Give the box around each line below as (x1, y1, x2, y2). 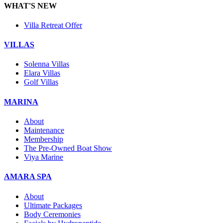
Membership (24, 134, 63, 143)
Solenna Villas (24, 60, 69, 69)
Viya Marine (24, 152, 63, 161)
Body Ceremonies (24, 210, 81, 219)
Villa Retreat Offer (24, 20, 82, 29)
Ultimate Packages (24, 201, 82, 210)
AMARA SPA (4, 172, 52, 181)
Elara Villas (24, 69, 60, 78)
